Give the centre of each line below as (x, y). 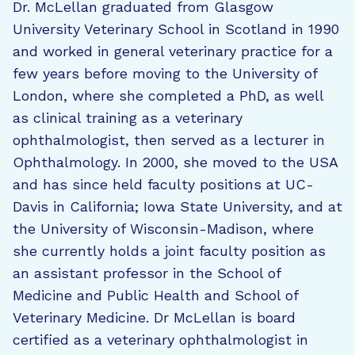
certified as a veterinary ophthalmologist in (160, 340)
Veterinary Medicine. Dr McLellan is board (154, 317)
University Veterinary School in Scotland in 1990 (176, 29)
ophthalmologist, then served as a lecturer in (169, 140)
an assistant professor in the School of (147, 273)
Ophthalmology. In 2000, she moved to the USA (175, 162)
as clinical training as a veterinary (128, 118)
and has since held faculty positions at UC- (163, 184)
